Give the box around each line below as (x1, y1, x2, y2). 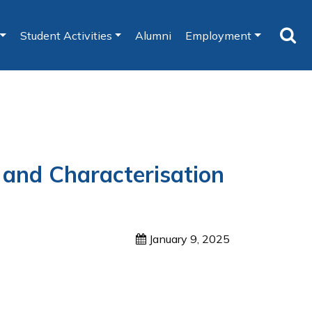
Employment (185, 28, 252, 42)
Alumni (135, 28, 172, 42)
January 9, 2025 (149, 232, 230, 247)
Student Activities (19, 28, 112, 42)
